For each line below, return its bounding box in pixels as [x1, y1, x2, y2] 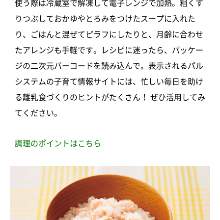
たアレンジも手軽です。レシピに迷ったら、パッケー [15, 46, 203, 55]
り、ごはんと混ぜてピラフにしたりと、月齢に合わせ [15, 30, 203, 39]
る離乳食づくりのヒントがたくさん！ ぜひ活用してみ [15, 93, 205, 102]
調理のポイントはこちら [15, 139, 101, 148]
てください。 [15, 109, 62, 117]
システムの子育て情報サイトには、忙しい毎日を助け [15, 78, 203, 86]
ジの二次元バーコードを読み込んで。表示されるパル [15, 62, 203, 70]
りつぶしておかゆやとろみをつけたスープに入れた [15, 15, 195, 23]
